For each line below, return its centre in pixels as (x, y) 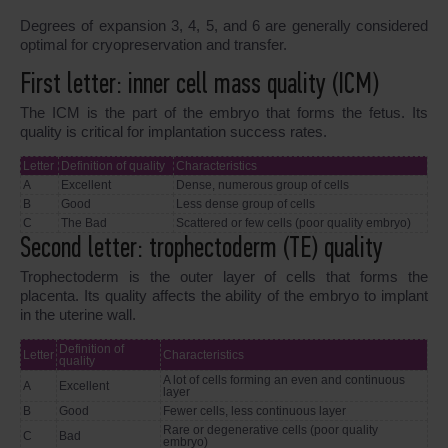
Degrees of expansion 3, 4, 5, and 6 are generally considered (224, 26)
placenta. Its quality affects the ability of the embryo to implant (224, 296)
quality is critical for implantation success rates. (173, 132)
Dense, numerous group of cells (262, 185)
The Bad (84, 223)
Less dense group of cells (245, 204)
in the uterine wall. (78, 315)
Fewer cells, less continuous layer (254, 411)
